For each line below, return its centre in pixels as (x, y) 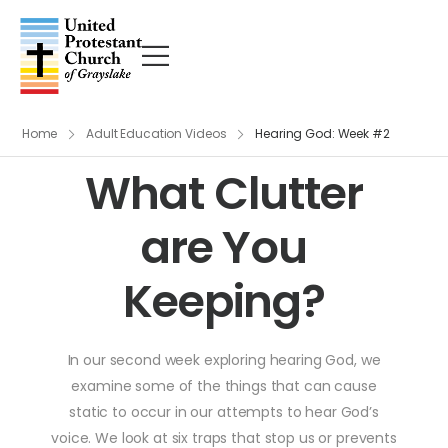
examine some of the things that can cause (224, 385)
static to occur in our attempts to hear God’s (224, 411)
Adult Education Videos (156, 133)
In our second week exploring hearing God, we (224, 359)
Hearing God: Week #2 (322, 133)
